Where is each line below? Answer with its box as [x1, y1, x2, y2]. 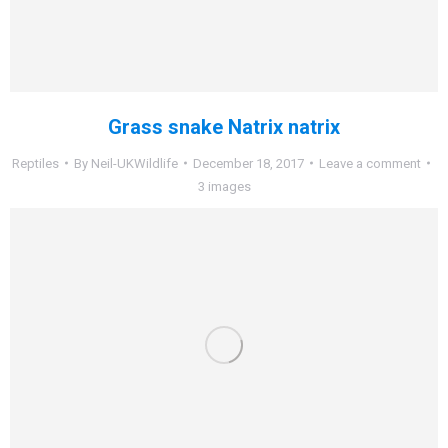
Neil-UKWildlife [91, 155, 178, 171]
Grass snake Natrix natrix [108, 114, 340, 139]
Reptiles [12, 155, 59, 171]
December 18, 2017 [193, 155, 304, 171]
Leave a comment [319, 155, 421, 171]
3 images [197, 178, 251, 194]
